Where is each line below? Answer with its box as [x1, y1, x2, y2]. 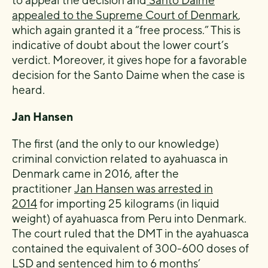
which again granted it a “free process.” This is [12, 23, 240, 36]
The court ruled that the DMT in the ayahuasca [12, 226, 249, 240]
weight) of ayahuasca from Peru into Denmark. [12, 211, 246, 225]
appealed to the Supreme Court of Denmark [12, 8, 238, 22]
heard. [12, 83, 45, 96]
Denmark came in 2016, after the [12, 166, 179, 180]
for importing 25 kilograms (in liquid [37, 196, 220, 210]
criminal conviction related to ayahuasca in [12, 151, 228, 165]
